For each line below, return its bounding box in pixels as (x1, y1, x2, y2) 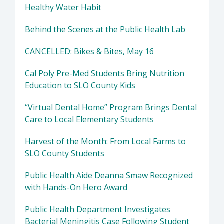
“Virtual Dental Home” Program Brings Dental (25, 102, 197, 113)
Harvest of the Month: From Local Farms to (25, 136, 186, 147)
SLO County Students (25, 148, 104, 159)
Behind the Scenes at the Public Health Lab (25, 24, 185, 35)
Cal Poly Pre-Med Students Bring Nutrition (25, 68, 184, 79)
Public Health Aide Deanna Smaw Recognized (25, 170, 193, 181)
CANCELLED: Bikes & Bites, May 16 (25, 46, 154, 57)
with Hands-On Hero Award (25, 182, 127, 193)
